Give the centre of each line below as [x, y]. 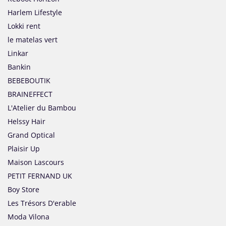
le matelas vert [33, 40]
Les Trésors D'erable [42, 203]
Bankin [19, 67]
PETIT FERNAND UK [40, 176]
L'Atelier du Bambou [42, 108]
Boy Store [23, 190]
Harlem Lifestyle [35, 13]
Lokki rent [24, 26]
